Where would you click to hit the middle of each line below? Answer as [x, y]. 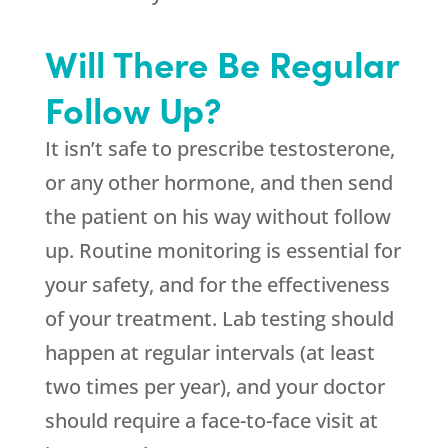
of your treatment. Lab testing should [219, 318]
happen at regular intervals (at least [209, 352]
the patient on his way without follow [217, 216]
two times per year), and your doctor [214, 386]
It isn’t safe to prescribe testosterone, [219, 148]
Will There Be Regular [221, 62]
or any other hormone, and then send [218, 182]
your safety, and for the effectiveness [217, 284]
